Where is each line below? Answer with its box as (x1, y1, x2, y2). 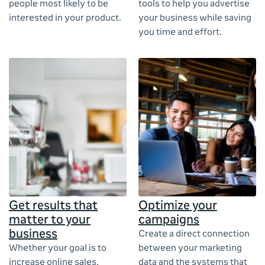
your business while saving (138, 14, 251, 24)
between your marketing (138, 244, 242, 254)
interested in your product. (9, 14, 121, 24)
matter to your (9, 215, 91, 227)
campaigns (138, 215, 199, 227)
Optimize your (138, 201, 217, 213)
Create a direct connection (138, 230, 250, 240)
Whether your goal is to (9, 244, 106, 254)
